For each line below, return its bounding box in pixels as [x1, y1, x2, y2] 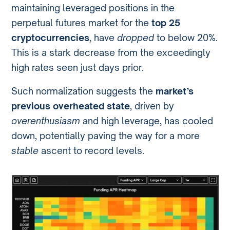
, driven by [130, 100, 175, 112]
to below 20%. [157, 31, 218, 43]
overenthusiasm [11, 115, 83, 127]
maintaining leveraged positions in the [11, 2, 175, 13]
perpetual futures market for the [11, 16, 152, 28]
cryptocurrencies [11, 31, 90, 43]
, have [89, 31, 118, 43]
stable [11, 145, 39, 157]
